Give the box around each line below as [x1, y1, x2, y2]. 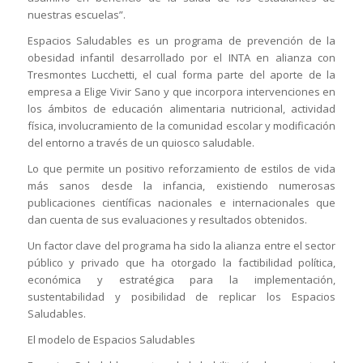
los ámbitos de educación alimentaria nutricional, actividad [27, 100, 336, 116]
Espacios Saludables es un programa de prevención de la [27, 32, 336, 48]
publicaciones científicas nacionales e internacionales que [27, 194, 336, 210]
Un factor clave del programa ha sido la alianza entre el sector [27, 237, 336, 253]
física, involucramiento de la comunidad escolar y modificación [27, 117, 336, 133]
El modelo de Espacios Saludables [27, 332, 195, 347]
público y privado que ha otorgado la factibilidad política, [27, 254, 336, 270]
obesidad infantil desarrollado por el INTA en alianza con [27, 49, 336, 65]
